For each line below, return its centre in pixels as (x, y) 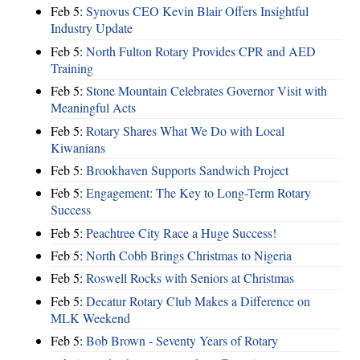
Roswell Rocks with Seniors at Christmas (190, 278)
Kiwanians (78, 147)
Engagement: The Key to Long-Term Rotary (198, 193)
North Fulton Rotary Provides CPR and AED (201, 51)
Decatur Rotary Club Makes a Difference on (198, 301)
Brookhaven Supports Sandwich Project (187, 170)
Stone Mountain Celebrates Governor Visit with (207, 91)
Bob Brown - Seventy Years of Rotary (182, 341)
